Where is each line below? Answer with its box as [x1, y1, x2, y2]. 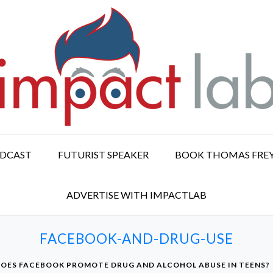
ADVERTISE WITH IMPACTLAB [66, 189, 207, 200]
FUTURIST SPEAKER [58, 149, 149, 160]
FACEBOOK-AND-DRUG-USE [40, 230, 233, 247]
